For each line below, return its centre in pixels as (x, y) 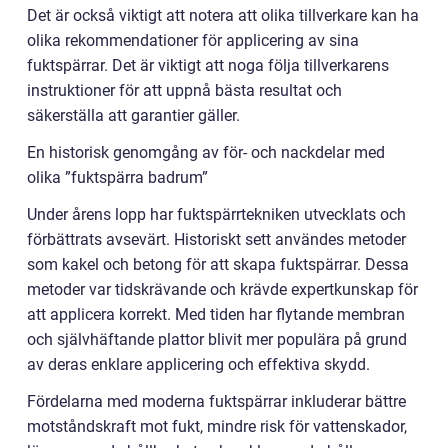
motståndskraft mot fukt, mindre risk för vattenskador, (217, 426)
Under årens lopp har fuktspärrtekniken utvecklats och (216, 214)
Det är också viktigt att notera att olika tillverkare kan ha (223, 15)
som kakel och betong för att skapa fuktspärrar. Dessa (218, 264)
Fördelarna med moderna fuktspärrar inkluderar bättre (216, 401)
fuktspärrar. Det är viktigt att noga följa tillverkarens (208, 65)
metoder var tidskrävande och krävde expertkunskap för (222, 289)
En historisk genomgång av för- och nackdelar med (206, 152)
